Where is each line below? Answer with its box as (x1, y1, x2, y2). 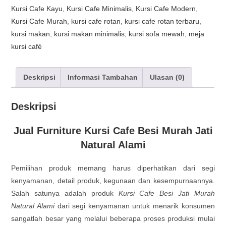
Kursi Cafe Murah (11, 17, 68, 25)
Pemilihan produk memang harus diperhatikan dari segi (11, 163, 215, 172)
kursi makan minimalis (54, 30, 125, 38)
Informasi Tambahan (68, 73, 138, 81)
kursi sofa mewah (129, 30, 185, 38)
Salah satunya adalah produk (11, 189, 119, 197)
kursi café (11, 42, 42, 50)
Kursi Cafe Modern (136, 5, 196, 13)
